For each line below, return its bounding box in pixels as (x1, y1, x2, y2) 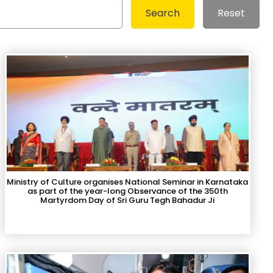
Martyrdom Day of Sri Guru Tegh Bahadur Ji (40, 194, 215, 206)
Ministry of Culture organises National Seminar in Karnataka (7, 176, 249, 188)
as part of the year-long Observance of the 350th (27, 185, 228, 197)
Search (146, 6, 180, 20)
